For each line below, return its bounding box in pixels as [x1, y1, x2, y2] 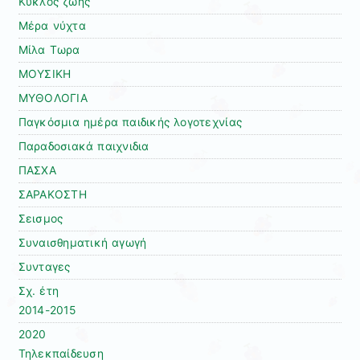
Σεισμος [18, 211, 63, 225]
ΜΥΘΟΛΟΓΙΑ [18, 91, 88, 104]
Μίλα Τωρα [18, 43, 80, 56]
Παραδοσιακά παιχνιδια [18, 139, 149, 153]
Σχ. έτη [18, 284, 59, 297]
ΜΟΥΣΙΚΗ [18, 67, 72, 80]
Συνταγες [18, 260, 71, 273]
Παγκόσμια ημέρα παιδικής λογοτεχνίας [18, 115, 243, 129]
